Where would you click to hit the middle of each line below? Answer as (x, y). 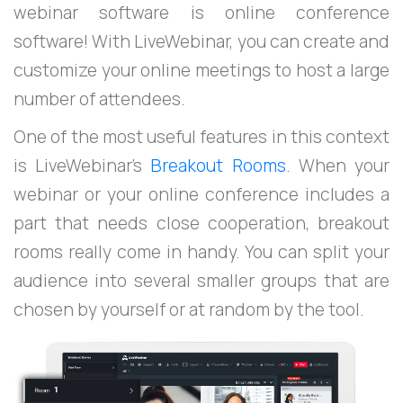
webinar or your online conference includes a (201, 194)
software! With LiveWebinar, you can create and (201, 41)
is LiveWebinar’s (82, 165)
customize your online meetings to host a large (201, 70)
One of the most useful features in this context (201, 136)
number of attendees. (99, 99)
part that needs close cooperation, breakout (201, 223)
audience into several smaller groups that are (201, 280)
